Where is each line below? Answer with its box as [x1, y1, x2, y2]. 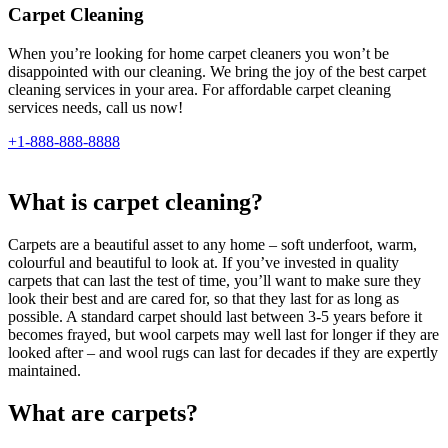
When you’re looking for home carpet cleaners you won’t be [8, 45, 389, 63]
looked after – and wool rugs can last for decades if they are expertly [8, 343, 438, 361]
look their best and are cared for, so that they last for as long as [8, 289, 399, 307]
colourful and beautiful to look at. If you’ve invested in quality [8, 253, 399, 271]
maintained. [8, 361, 81, 379]
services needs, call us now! [8, 99, 183, 117]
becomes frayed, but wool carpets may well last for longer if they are [8, 325, 439, 343]
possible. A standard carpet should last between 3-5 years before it [8, 307, 422, 325]
